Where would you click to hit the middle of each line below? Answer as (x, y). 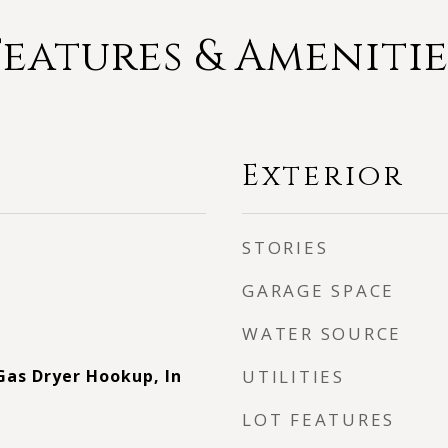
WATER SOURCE (322, 333)
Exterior (323, 176)
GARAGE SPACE (318, 290)
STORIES (285, 247)
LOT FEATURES (318, 419)
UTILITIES (293, 376)
